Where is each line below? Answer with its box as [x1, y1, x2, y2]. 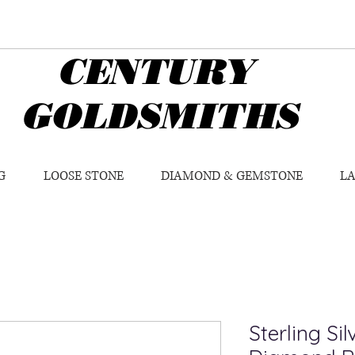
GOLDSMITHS [21, 94, 299, 137]
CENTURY [21, 50, 254, 93]
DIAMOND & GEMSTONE [161, 167, 303, 185]
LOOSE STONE [44, 167, 124, 185]
